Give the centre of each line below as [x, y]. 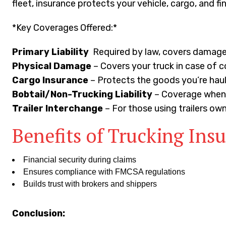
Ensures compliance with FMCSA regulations [104, 172]
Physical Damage [52, 66]
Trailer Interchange [58, 109]
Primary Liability [51, 52]
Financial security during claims [80, 160]
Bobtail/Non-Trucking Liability [82, 95]
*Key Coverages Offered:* [65, 28]
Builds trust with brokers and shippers [90, 184]
